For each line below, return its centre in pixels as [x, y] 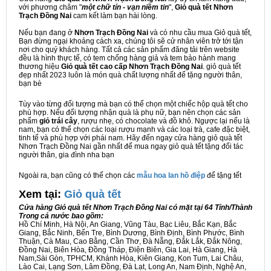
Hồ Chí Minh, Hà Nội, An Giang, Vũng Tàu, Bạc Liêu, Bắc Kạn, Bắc [128, 225]
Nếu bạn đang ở [47, 33]
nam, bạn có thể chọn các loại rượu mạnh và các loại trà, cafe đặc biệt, [134, 130]
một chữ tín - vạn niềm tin [125, 8]
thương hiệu [40, 67]
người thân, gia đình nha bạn [67, 155]
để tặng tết [224, 176]
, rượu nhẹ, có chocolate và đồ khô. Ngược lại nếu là [164, 121]
